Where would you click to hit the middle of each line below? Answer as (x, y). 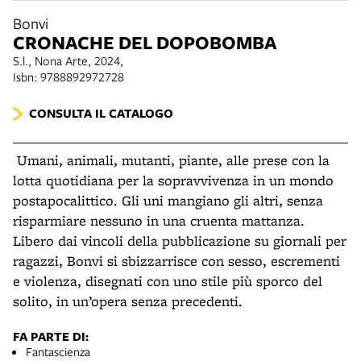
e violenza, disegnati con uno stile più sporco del (168, 281)
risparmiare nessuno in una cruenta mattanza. (159, 220)
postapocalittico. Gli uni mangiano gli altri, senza (168, 200)
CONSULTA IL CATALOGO (101, 113)
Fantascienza (58, 351)
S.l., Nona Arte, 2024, (68, 60)
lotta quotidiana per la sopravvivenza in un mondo (173, 180)
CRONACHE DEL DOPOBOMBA (145, 42)
